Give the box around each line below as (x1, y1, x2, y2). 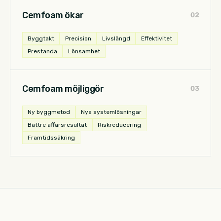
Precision (65, 35, 91, 42)
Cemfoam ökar (22, 9, 84, 21)
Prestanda (28, 47, 57, 55)
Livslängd (102, 35, 130, 42)
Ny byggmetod (28, 108, 70, 115)
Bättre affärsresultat (28, 121, 87, 128)
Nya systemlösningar (81, 108, 142, 115)
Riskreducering (98, 121, 141, 128)
